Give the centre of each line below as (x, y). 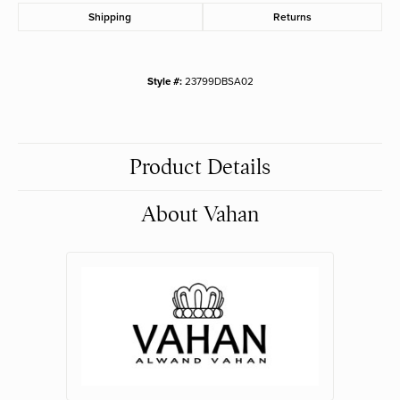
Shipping (110, 17)
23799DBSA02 (219, 82)
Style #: (164, 82)
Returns (292, 17)
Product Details (200, 167)
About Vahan (200, 215)
